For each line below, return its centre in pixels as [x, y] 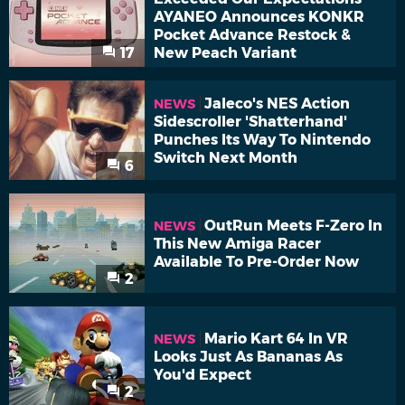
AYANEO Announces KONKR [259, 17]
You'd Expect [202, 375]
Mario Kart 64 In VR [276, 339]
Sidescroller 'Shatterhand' [250, 122]
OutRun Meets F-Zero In [293, 226]
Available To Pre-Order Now [256, 262]
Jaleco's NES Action [277, 104]
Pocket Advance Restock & [252, 35]
